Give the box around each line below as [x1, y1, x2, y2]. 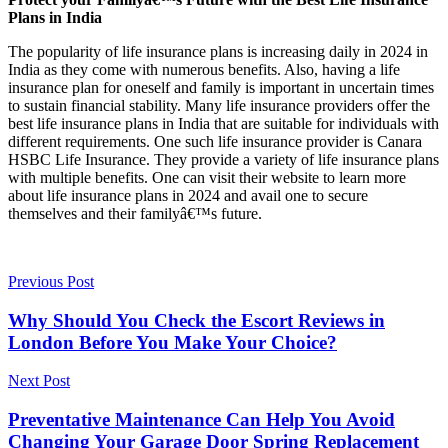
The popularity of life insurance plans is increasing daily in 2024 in [8, 42, 428, 60]
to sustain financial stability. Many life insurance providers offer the [8, 96, 430, 114]
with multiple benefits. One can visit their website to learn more [8, 168, 406, 186]
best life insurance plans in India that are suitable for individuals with [8, 114, 439, 132]
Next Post [8, 372, 70, 390]
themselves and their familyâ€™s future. [8, 204, 262, 222]
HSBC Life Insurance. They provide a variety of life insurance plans [8, 150, 439, 168]
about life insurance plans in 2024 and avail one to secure [8, 186, 368, 204]
